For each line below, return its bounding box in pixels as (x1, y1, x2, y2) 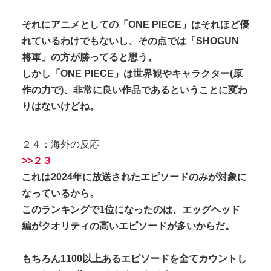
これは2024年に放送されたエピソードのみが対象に (22, 172, 247, 183)
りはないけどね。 (22, 100, 99, 111)
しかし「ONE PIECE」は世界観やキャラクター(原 (22, 68, 243, 79)
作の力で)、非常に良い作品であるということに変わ (22, 84, 247, 95)
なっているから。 (22, 188, 99, 199)
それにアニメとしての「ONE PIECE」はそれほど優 (22, 19, 249, 30)
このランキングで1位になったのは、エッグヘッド (22, 204, 240, 215)
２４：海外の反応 (22, 139, 99, 150)
